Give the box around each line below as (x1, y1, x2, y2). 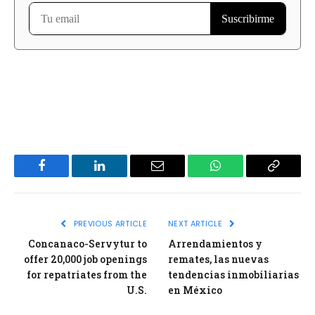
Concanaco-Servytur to (28, 236, 147, 250)
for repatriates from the (27, 267, 147, 281)
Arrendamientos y (168, 236, 262, 250)
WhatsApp (214, 169, 269, 183)
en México (168, 283, 222, 297)
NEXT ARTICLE (168, 217, 225, 229)
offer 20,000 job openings (24, 252, 147, 266)
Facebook (40, 169, 90, 183)
